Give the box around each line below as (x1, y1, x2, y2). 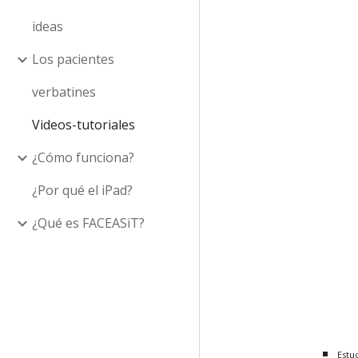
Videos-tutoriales (32, 116, 135, 133)
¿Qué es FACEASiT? (32, 214, 145, 232)
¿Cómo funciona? (32, 149, 134, 166)
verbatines (32, 83, 96, 101)
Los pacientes (32, 50, 114, 68)
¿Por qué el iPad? (32, 181, 133, 199)
